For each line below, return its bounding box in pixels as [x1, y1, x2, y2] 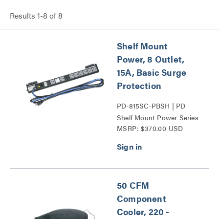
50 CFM [117, 179, 150, 191]
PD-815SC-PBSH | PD [117, 101, 186, 110]
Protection [117, 79, 161, 91]
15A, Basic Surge [117, 66, 187, 78]
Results [10, 10, 37, 21]
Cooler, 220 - [117, 205, 170, 218]
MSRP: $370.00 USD [117, 123, 183, 133]
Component [117, 192, 166, 204]
